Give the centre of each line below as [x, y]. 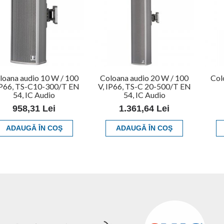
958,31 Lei [34, 108]
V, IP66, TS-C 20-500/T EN [144, 86]
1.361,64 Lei [144, 108]
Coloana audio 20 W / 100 [144, 77]
